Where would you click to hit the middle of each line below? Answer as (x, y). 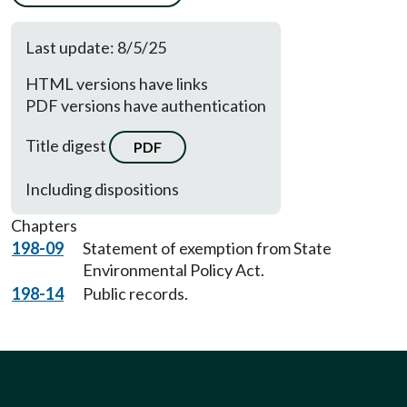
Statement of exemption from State (207, 248)
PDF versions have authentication (146, 105)
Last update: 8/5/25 (96, 47)
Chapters (44, 225)
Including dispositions (102, 189)
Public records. (135, 293)
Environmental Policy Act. (174, 270)
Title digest (67, 145)
